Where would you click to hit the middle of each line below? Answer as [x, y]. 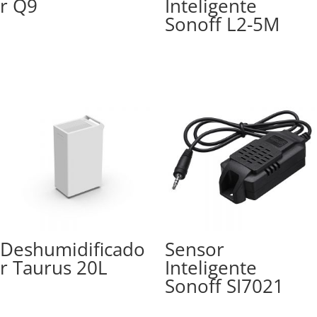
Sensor [194, 249]
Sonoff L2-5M [222, 24]
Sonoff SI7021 [224, 286]
